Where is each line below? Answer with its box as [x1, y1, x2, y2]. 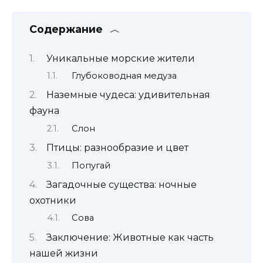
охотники [29, 194, 76, 206]
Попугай [71, 160, 110, 171]
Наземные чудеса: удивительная [46, 89, 210, 101]
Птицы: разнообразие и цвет [46, 142, 188, 154]
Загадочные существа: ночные [46, 178, 197, 190]
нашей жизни [29, 247, 98, 259]
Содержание [29, 23, 103, 36]
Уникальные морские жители [46, 52, 195, 64]
